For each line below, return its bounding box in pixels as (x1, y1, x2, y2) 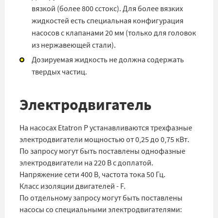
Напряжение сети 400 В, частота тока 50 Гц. (19, 169, 165, 180)
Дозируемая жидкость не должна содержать (32, 54, 184, 65)
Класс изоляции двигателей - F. (19, 181, 126, 191)
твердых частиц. (32, 67, 87, 77)
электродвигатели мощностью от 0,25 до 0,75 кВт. (19, 134, 189, 145)
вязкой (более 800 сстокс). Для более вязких (32, 3, 183, 14)
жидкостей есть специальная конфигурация (32, 16, 183, 26)
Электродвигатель (19, 94, 152, 115)
